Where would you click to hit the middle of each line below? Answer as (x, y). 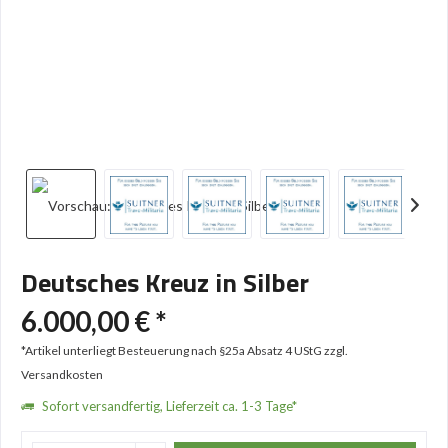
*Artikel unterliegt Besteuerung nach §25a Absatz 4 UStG (172, 350)
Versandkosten (62, 374)
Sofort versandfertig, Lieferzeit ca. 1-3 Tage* (168, 406)
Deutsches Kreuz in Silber (165, 282)
